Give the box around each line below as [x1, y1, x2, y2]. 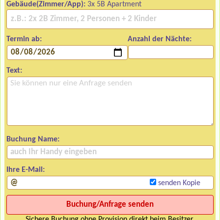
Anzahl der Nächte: [128, 35, 192, 43]
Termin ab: [6, 35, 42, 43]
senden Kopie [156, 179, 200, 187]
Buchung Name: [6, 135, 59, 143]
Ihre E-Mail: [6, 165, 45, 174]
